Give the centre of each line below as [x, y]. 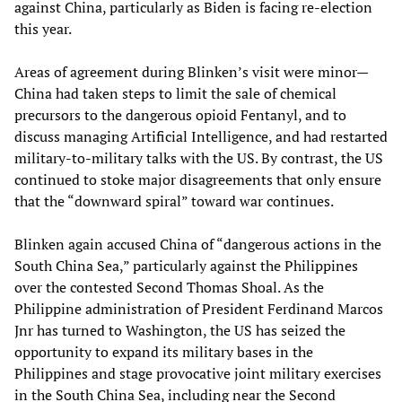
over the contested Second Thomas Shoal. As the [169, 287]
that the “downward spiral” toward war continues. [174, 201]
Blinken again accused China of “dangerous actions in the [198, 244]
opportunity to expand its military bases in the [164, 351]
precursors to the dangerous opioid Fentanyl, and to [180, 114]
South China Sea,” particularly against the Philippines [186, 265]
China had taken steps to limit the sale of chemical [175, 93]
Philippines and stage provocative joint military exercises [198, 373]
